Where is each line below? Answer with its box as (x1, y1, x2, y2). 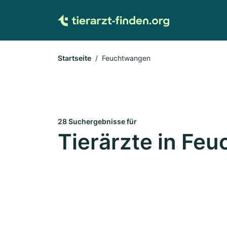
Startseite (58, 54, 91, 62)
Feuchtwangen (102, 54, 150, 62)
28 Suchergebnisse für (58, 117, 137, 126)
